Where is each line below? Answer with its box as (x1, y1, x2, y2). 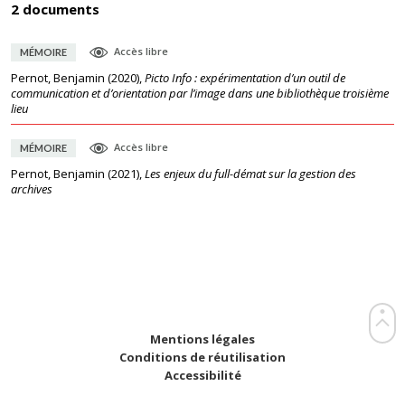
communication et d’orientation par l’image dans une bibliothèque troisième (11, 85, 389, 101)
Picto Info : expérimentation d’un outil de (145, 70, 345, 86)
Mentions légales (150, 331, 255, 347)
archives (11, 181, 52, 197)
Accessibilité (164, 367, 241, 383)
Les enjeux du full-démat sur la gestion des (145, 165, 356, 182)
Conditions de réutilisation (119, 349, 286, 365)
